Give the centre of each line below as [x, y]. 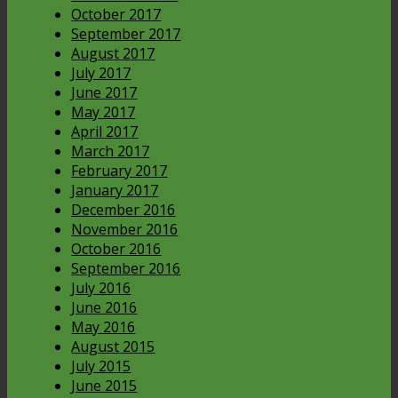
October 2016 [116, 249]
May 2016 [103, 327]
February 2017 [119, 171]
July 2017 [101, 73]
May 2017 [103, 112]
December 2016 [123, 210]
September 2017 [126, 34]
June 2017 [104, 93]
